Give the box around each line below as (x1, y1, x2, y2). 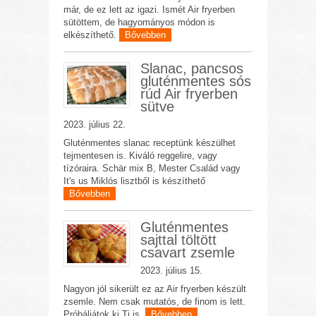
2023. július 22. (63, 119, 126, 130)
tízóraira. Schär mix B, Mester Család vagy (63, 163, 241, 174)
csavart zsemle (140, 245, 235, 260)
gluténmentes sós (140, 73, 251, 89)
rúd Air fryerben (140, 86, 238, 102)
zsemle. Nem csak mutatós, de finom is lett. (63, 296, 246, 307)
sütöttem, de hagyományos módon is (63, 17, 216, 28)
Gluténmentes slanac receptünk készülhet (63, 138, 236, 148)
